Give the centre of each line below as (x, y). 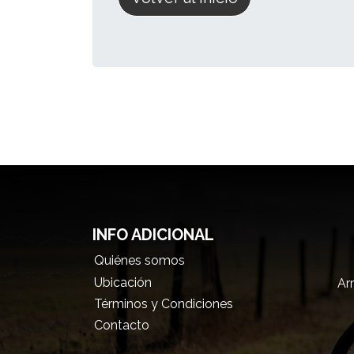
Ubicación (122, 282)
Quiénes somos (139, 261)
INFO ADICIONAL (153, 234)
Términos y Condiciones (163, 303)
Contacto (121, 325)
